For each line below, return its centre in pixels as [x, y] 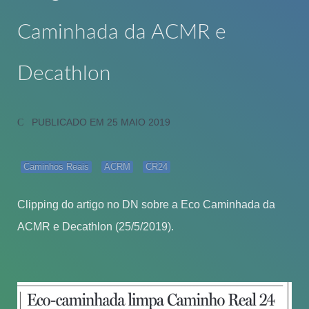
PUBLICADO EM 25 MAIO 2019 [101, 122]
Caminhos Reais [56, 166]
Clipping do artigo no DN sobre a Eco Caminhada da [146, 204]
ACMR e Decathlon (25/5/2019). [96, 226]
